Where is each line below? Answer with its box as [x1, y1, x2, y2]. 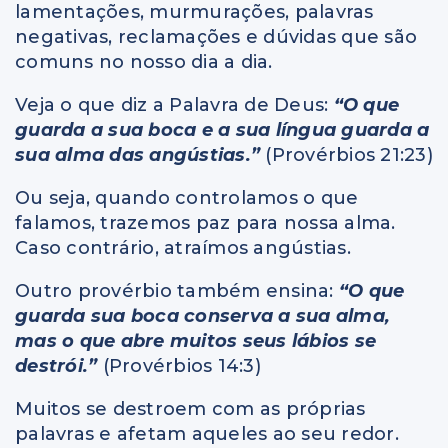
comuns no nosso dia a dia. [15, 51, 273, 74]
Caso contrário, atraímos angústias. [15, 237, 351, 260]
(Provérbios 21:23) [265, 144, 433, 167]
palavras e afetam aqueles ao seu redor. [15, 423, 399, 446]
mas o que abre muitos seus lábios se [15, 330, 376, 353]
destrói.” [15, 355, 98, 378]
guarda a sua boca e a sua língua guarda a [15, 119, 430, 142]
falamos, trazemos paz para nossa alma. [15, 212, 396, 235]
